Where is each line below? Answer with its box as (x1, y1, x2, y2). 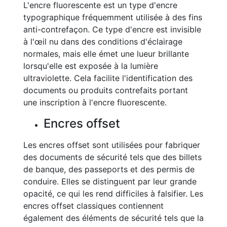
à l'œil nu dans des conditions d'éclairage (23, 36, 182, 47)
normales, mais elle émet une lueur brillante (23, 49, 189, 59)
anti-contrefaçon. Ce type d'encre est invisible (23, 24, 201, 34)
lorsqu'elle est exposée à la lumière (23, 61, 158, 71)
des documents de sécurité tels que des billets (23, 152, 202, 162)
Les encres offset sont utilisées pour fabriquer (23, 140, 200, 150)
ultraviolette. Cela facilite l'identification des (23, 73, 193, 83)
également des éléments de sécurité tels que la (23, 213, 204, 223)
